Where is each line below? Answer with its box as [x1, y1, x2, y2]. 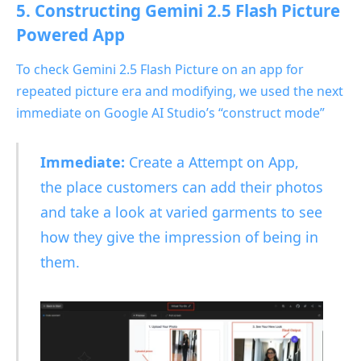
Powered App [16, 23, 125, 46]
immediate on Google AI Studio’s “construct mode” [16, 104, 325, 122]
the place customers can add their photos [39, 176, 323, 197]
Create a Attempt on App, [124, 151, 299, 172]
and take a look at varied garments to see [39, 201, 322, 222]
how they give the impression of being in [39, 226, 318, 247]
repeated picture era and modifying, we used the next [16, 82, 343, 101]
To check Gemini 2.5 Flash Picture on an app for [16, 60, 304, 79]
